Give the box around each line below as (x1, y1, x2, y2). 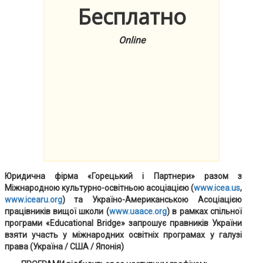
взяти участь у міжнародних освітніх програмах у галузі (4, 230, 242, 240)
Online (118, 34, 145, 46)
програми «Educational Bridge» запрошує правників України (4, 218, 242, 228)
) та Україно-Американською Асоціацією (62, 195, 242, 204)
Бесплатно (77, 2, 186, 31)
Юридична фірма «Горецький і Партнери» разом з (4, 171, 242, 181)
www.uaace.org (109, 207, 167, 216)
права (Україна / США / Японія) (4, 242, 124, 251)
